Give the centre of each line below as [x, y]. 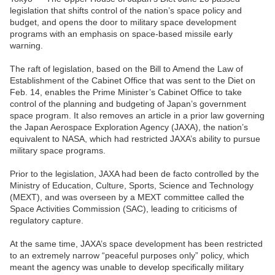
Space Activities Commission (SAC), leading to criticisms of [123, 209]
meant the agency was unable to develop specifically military [127, 267]
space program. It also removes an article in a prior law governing [137, 116]
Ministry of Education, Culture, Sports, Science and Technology [132, 186]
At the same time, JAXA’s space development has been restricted [136, 244]
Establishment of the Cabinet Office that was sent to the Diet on [133, 81]
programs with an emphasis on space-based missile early [121, 34]
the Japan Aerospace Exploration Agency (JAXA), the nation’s [129, 127]
